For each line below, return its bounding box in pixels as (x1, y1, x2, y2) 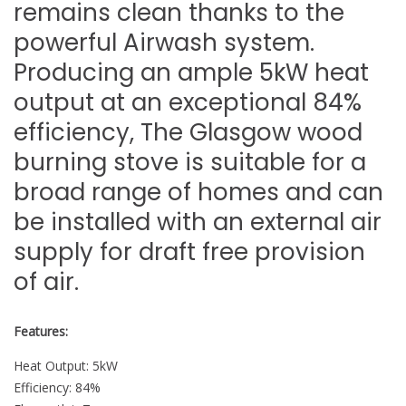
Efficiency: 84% (14, 378, 101, 396)
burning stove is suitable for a (14, 145, 366, 179)
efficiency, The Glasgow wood (14, 115, 362, 149)
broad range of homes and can (14, 175, 383, 208)
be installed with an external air (14, 205, 382, 238)
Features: (14, 322, 68, 340)
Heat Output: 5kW (14, 356, 118, 374)
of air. (14, 265, 79, 298)
